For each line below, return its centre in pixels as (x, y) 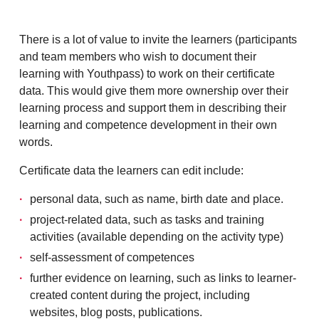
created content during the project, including (140, 295)
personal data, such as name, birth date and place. (157, 199)
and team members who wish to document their (138, 57)
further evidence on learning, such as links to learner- (163, 278)
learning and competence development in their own (148, 125)
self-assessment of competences (112, 257)
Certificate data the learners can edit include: (131, 171)
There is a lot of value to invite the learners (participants (158, 40)
